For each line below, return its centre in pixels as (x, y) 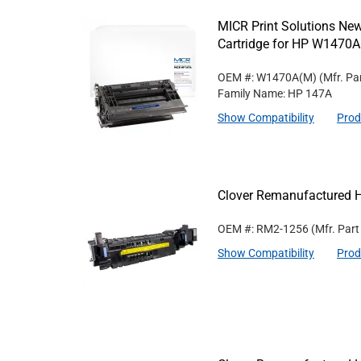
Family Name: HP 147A (275, 93)
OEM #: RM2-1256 (263, 229)
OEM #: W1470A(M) (267, 77)
